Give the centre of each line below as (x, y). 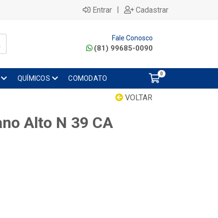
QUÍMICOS (34, 78)
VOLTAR (138, 98)
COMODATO (88, 78)
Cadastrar (152, 10)
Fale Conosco (132, 38)
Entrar (102, 10)
